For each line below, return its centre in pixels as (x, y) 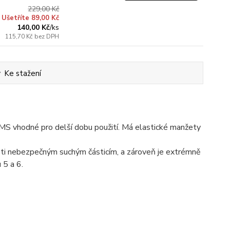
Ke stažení (23, 73)
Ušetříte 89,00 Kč (31, 18)
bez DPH (47, 36)
